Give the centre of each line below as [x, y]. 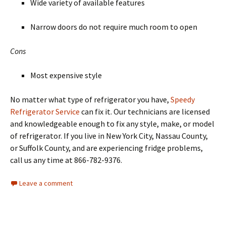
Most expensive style [66, 75]
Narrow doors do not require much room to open [114, 27]
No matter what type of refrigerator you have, [90, 100]
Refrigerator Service [45, 112]
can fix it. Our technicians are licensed [145, 112]
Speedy [183, 100]
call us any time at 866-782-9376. [66, 160]
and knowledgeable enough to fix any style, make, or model [112, 124]
